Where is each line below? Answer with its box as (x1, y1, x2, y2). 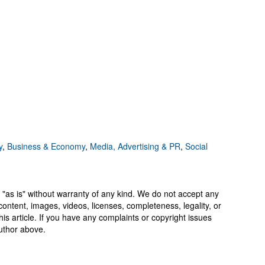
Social (185, 140, 208, 152)
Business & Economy (7, 140, 85, 152)
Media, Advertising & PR (90, 140, 180, 152)
